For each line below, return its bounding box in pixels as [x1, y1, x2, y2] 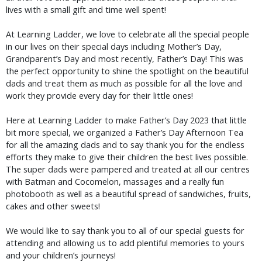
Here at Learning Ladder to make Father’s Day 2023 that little [6, 115, 247, 126]
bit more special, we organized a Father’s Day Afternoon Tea [6, 127, 243, 139]
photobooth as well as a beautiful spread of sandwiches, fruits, [6, 188, 251, 200]
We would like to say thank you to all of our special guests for [6, 225, 244, 237]
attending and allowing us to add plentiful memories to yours [6, 237, 244, 249]
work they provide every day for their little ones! [6, 90, 195, 102]
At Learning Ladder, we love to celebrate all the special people [6, 29, 249, 40]
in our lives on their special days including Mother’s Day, [6, 41, 222, 53]
